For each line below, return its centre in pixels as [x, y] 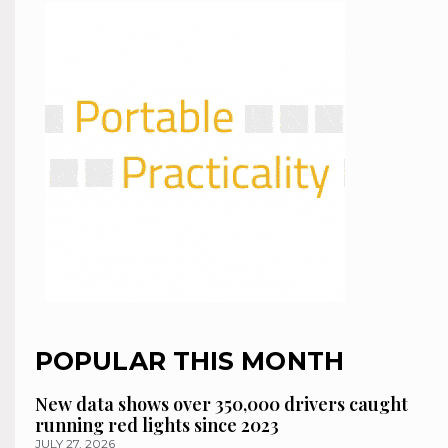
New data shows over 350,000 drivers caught [221, 404]
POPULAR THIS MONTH [189, 361]
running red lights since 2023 [157, 425]
